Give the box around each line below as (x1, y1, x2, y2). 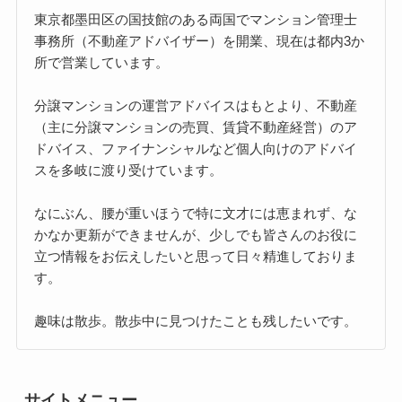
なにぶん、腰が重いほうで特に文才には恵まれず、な (34, 205, 358, 222)
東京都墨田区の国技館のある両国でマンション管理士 (34, 12, 358, 28)
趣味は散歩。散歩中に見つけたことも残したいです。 (34, 313, 358, 329)
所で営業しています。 (34, 55, 170, 71)
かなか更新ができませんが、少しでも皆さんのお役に (34, 227, 358, 243)
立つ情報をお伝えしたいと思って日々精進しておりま (34, 249, 358, 265)
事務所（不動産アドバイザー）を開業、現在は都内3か (34, 33, 365, 49)
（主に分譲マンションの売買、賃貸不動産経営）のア (34, 119, 358, 135)
